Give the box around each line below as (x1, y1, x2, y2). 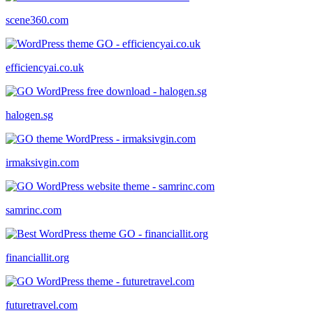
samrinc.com (6, 203, 61, 216)
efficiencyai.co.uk (6, 61, 84, 73)
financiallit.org (6, 251, 69, 263)
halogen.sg (6, 108, 53, 121)
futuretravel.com (6, 298, 78, 311)
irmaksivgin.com (6, 156, 79, 168)
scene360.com (6, 13, 68, 26)
